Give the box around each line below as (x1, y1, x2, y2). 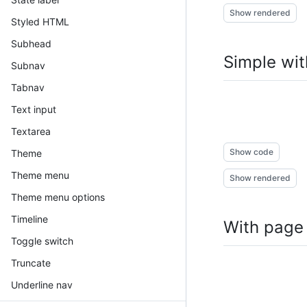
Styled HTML (11, 15, 69, 27)
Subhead (11, 37, 51, 49)
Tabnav (11, 81, 45, 93)
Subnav (11, 59, 45, 71)
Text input (11, 103, 56, 115)
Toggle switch (11, 234, 73, 247)
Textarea (11, 125, 51, 137)
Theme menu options (11, 191, 105, 203)
